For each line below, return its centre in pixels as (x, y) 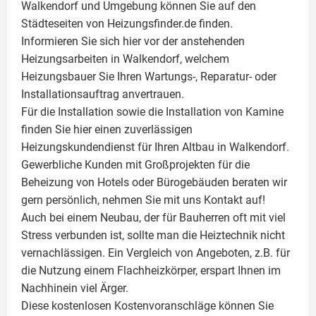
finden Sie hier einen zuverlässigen (107, 130)
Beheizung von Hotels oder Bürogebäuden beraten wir (154, 183)
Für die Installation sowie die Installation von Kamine (152, 112)
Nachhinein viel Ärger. (75, 288)
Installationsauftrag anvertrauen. (103, 95)
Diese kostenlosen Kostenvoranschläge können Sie (147, 306)
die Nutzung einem (69, 271)
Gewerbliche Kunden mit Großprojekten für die (135, 165)
